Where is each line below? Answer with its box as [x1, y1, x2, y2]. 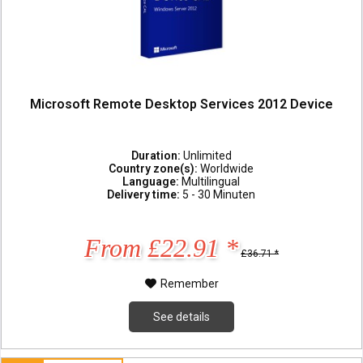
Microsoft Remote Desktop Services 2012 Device [30, 96, 334, 112]
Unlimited [182, 149, 232, 163]
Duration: [130, 149, 183, 163]
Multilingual [181, 175, 241, 189]
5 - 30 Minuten [182, 188, 256, 202]
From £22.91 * [84, 233, 239, 263]
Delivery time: [107, 188, 183, 202]
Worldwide [200, 162, 254, 176]
